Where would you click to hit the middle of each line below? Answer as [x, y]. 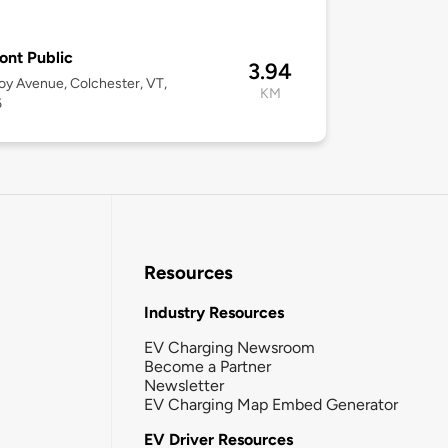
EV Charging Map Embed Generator [271, 404]
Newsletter [184, 385]
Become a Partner [207, 366]
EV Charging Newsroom [229, 347]
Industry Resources [214, 312]
